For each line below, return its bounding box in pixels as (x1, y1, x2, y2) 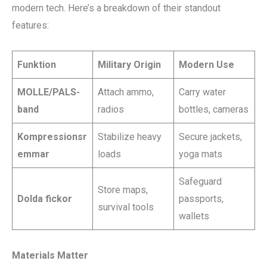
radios (98, 103, 124, 115)
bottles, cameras (179, 103, 249, 115)
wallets (179, 210, 209, 222)
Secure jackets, (179, 131, 242, 142)
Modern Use (179, 58, 234, 70)
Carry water (179, 86, 226, 98)
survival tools (98, 201, 154, 213)
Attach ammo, (98, 86, 154, 98)
